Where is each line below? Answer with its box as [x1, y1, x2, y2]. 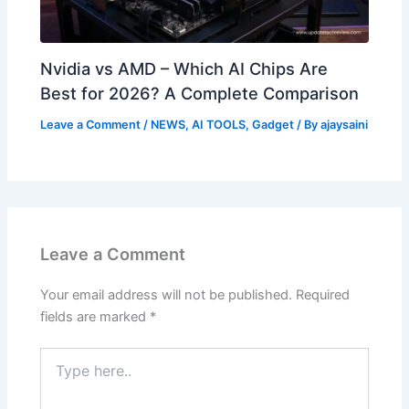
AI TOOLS [192, 117, 246, 131]
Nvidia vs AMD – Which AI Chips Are [40, 58, 329, 79]
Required [296, 287, 351, 304]
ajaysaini [320, 117, 369, 131]
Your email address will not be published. [40, 287, 293, 304]
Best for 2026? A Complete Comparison [40, 82, 360, 103]
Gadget [252, 117, 295, 131]
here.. [39, 366, 74, 383]
